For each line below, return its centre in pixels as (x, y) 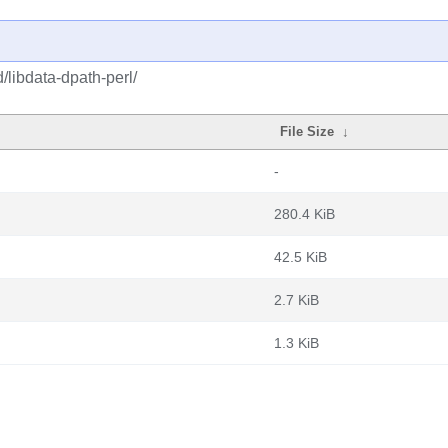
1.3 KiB (296, 343)
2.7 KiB (296, 300)
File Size (307, 131)
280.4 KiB (304, 214)
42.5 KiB (300, 257)
